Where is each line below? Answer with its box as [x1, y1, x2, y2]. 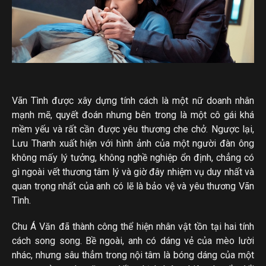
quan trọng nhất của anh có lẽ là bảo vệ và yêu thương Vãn [12, 180, 254, 192]
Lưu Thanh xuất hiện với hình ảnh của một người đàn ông [12, 138, 254, 150]
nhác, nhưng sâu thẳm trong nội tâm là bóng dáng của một [12, 249, 254, 261]
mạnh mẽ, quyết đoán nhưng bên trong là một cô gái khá [12, 109, 254, 121]
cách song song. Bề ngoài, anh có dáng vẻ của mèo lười [12, 235, 254, 247]
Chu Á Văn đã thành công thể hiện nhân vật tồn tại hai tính [12, 221, 254, 233]
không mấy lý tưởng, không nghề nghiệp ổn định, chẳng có [12, 152, 254, 164]
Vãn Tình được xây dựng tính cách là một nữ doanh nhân [12, 95, 254, 107]
